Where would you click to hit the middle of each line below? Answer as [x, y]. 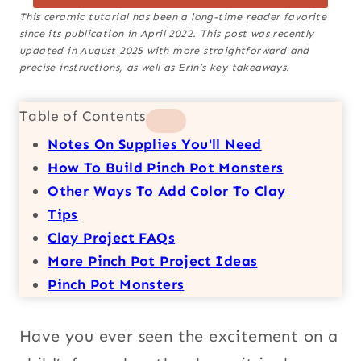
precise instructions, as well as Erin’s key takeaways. [155, 67]
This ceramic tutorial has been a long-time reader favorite [173, 16]
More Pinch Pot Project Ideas [153, 261]
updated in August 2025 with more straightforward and [164, 50]
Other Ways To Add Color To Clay [167, 191]
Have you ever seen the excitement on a [179, 336]
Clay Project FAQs [111, 237]
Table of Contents [83, 116]
